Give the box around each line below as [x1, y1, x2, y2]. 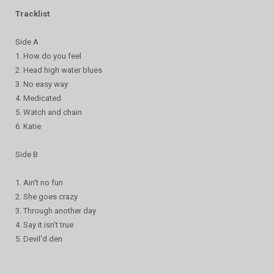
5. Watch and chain [15, 107, 82, 117]
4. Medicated [15, 93, 61, 103]
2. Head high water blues [15, 65, 102, 75]
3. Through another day [15, 206, 96, 215]
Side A [15, 37, 39, 46]
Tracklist [15, 9, 50, 18]
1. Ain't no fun [15, 177, 63, 187]
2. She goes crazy [15, 191, 78, 201]
